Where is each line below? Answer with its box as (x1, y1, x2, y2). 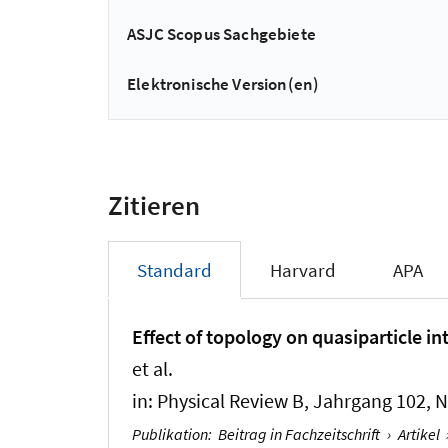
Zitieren (108, 187, 200, 222)
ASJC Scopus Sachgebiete (127, 23, 317, 46)
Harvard (269, 257, 336, 282)
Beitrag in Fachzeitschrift (218, 424, 381, 445)
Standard (136, 257, 212, 282)
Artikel (397, 424, 440, 445)
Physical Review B (157, 389, 305, 414)
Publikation (132, 424, 209, 445)
